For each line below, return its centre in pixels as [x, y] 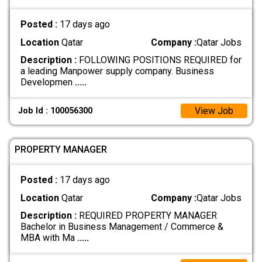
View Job [214, 111]
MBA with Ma [49, 237]
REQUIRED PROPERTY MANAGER [146, 215]
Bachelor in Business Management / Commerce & [122, 226]
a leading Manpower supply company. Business [117, 71]
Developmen [47, 82]
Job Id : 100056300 [56, 111]
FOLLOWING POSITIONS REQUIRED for [159, 60]
